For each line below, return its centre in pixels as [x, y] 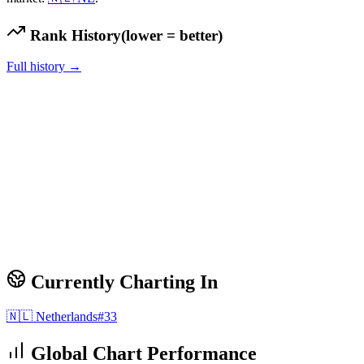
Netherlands [67, 317]
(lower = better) [172, 35]
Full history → [44, 67]
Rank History [74, 35]
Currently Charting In [122, 282]
